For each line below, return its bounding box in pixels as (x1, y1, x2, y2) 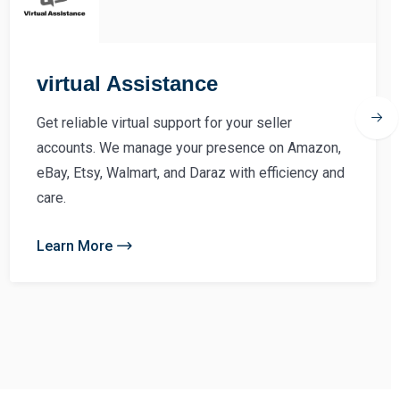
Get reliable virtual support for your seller (37, 113, 292, 131)
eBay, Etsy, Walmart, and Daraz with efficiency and (37, 163, 345, 181)
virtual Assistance (37, 71, 218, 96)
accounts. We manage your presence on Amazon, (37, 138, 341, 156)
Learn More (37, 237, 112, 254)
